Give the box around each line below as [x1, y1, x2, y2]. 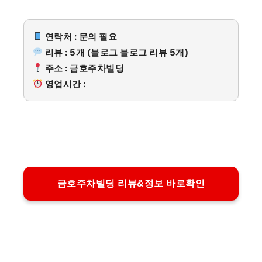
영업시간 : [43, 78, 86, 89]
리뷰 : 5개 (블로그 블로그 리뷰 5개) [43, 46, 189, 58]
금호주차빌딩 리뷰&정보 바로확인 [57, 178, 205, 189]
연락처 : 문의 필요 [43, 30, 118, 42]
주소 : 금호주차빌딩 [43, 62, 125, 74]
